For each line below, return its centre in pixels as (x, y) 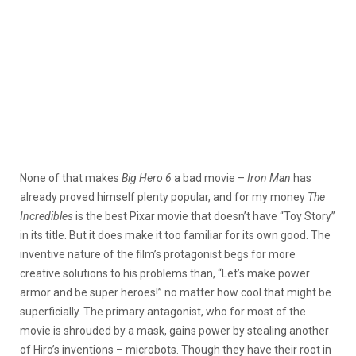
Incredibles (46, 217)
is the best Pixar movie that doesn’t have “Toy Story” (204, 217)
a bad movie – (211, 178)
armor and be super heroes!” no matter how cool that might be (176, 293)
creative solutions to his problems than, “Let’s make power (165, 274)
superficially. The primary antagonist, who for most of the (163, 312)
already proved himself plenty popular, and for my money (164, 197)
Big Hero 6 (148, 178)
